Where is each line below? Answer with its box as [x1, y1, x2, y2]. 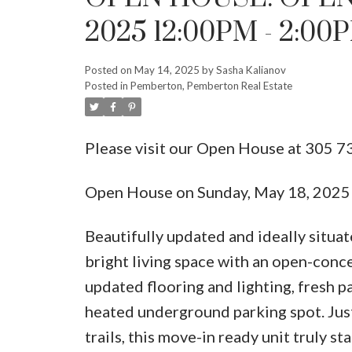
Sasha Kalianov [215, 63, 286, 76]
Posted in [84, 79, 128, 92]
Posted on [84, 63, 134, 76]
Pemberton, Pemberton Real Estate [130, 79, 292, 92]
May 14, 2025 [134, 63, 200, 76]
